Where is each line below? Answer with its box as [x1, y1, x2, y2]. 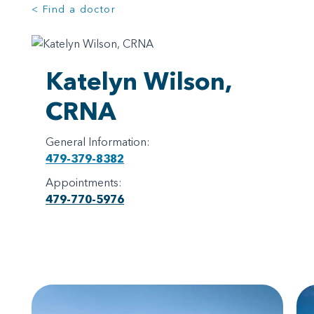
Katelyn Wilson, [46, 65, 232, 96]
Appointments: [46, 175, 125, 189]
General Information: [46, 134, 150, 149]
